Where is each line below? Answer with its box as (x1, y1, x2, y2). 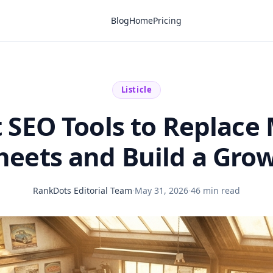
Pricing (152, 15, 182, 26)
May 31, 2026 (135, 185, 188, 196)
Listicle (121, 84, 152, 95)
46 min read (191, 185, 240, 196)
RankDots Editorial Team (33, 185, 132, 196)
